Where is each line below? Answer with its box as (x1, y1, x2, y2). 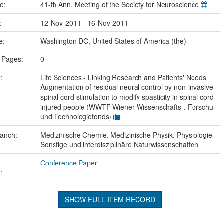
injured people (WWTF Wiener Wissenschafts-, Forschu (40, 101, 213, 111)
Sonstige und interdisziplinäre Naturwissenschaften (40, 139, 198, 149)
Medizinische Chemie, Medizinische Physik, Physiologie (40, 129, 212, 139)
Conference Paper (40, 157, 97, 167)
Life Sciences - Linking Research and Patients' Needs (40, 72, 206, 82)
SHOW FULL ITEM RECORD (64, 194, 155, 204)
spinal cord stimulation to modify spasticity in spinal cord (40, 91, 214, 102)
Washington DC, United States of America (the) (40, 35, 186, 46)
